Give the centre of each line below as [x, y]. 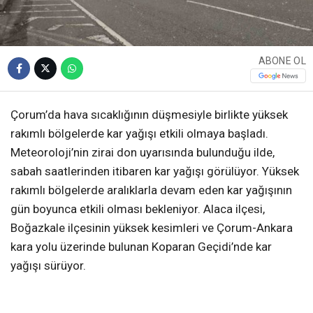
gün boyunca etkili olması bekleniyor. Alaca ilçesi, [138, 209]
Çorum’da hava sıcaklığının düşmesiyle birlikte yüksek [149, 114]
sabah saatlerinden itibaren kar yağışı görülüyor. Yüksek [155, 171]
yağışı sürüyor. [48, 265]
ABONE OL [282, 60]
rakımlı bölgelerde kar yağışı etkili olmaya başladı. [139, 133]
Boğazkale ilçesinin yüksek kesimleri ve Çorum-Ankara [152, 227]
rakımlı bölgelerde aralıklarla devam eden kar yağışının [151, 190]
